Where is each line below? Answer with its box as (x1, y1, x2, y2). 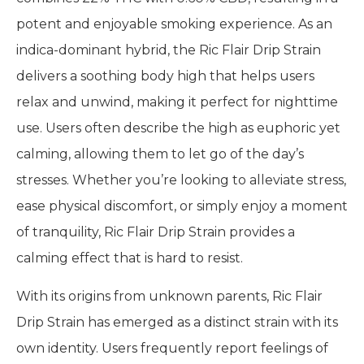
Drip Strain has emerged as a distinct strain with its (16, 314, 338, 330)
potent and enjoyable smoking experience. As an (16, 16, 332, 32)
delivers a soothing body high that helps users (16, 68, 314, 84)
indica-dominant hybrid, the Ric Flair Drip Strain (16, 42, 321, 58)
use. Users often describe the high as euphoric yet (16, 120, 340, 136)
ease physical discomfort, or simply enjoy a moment (16, 198, 348, 214)
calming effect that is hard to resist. (16, 250, 243, 266)
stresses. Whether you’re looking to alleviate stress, (16, 172, 346, 188)
